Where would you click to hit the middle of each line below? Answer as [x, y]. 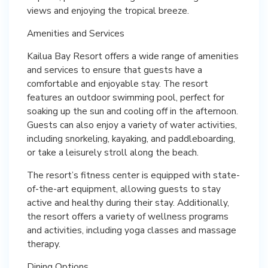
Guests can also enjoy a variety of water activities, [132, 124]
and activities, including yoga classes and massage [132, 230]
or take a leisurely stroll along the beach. [113, 152]
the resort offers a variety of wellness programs [128, 216]
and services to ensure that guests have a [115, 69]
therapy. [44, 243]
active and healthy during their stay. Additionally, [128, 202]
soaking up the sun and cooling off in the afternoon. [133, 111]
